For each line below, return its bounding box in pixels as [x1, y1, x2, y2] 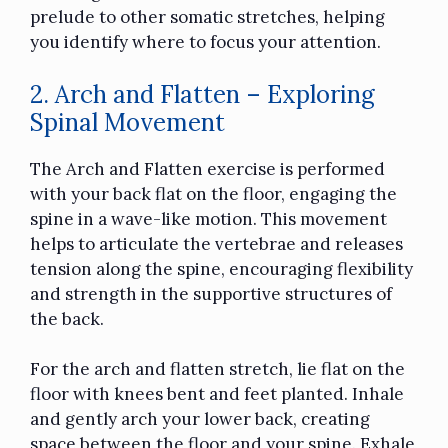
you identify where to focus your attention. [30, 31, 381, 54]
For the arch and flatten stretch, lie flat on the [30, 358, 405, 381]
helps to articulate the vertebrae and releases [30, 232, 403, 255]
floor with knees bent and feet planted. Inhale [30, 383, 404, 406]
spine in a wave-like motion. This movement [30, 207, 387, 230]
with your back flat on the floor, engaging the [30, 182, 397, 205]
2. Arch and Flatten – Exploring [30, 78, 375, 110]
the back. [30, 307, 104, 330]
